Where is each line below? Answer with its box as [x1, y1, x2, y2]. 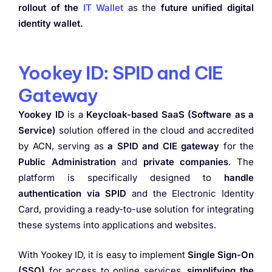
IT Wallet [83, 2, 124, 14]
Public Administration [18, 156, 116, 168]
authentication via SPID [18, 188, 127, 200]
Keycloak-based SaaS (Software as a [86, 109, 254, 121]
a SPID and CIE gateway [107, 140, 219, 152]
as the [127, 2, 161, 14]
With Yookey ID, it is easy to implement [18, 248, 188, 260]
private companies [143, 156, 229, 168]
